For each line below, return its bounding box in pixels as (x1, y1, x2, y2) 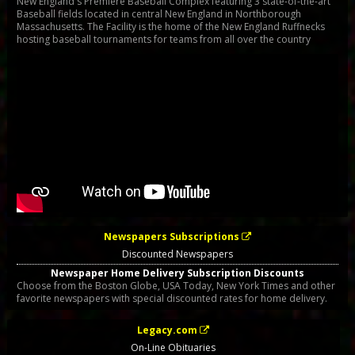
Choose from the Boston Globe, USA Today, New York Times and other (16, 279, 335, 293)
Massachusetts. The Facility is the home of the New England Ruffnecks (16, 20, 325, 33)
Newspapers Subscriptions (103, 230, 239, 244)
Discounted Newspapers (121, 247, 233, 261)
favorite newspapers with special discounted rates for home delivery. (16, 292, 327, 306)
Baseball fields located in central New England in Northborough (16, 7, 301, 21)
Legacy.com (137, 323, 198, 337)
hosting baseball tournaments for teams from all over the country (16, 32, 311, 46)
